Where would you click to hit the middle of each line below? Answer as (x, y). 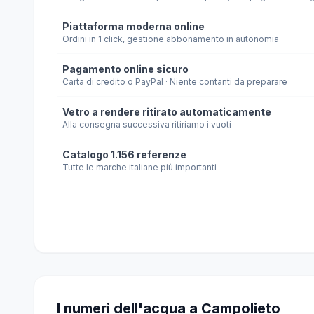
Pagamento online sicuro (125, 69)
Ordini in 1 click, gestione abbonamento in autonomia (171, 39)
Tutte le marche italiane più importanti (139, 167)
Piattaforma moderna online (134, 26)
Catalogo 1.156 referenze (124, 155)
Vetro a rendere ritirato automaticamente (167, 112)
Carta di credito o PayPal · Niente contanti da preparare (175, 82)
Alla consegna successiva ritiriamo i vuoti (147, 124)
